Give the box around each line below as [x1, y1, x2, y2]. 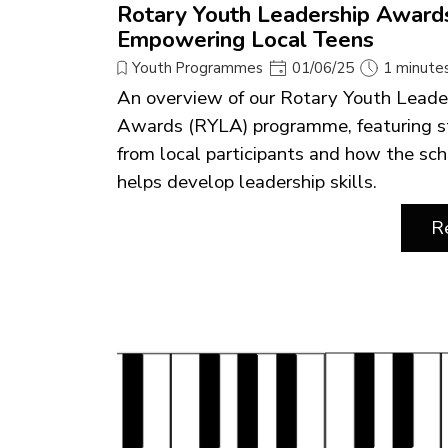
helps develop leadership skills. [117, 169, 377, 195]
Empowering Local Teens [117, 24, 374, 55]
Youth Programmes [132, 58, 263, 78]
